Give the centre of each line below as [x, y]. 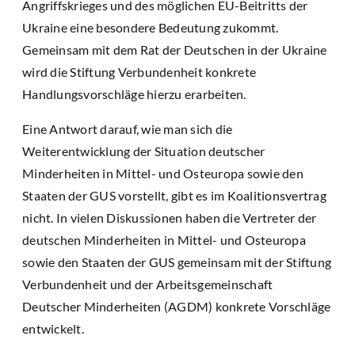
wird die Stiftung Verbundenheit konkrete [139, 72]
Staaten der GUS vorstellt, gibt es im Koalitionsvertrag [174, 196]
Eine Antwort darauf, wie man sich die [128, 129]
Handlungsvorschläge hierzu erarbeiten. [134, 94]
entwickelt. [53, 329]
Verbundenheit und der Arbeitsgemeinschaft [148, 284]
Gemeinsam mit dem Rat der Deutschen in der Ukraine [175, 50]
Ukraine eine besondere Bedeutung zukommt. [151, 28]
